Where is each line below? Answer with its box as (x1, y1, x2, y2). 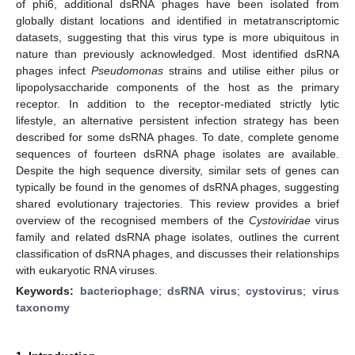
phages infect (16, 63, 91, 77)
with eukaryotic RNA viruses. (16, 263, 158, 277)
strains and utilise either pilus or (163, 63, 339, 77)
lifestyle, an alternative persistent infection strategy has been (16, 113, 339, 127)
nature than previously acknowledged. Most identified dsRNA (16, 47, 339, 60)
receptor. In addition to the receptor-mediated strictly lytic (16, 97, 339, 110)
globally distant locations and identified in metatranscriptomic (16, 13, 339, 27)
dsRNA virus (167, 284, 237, 297)
